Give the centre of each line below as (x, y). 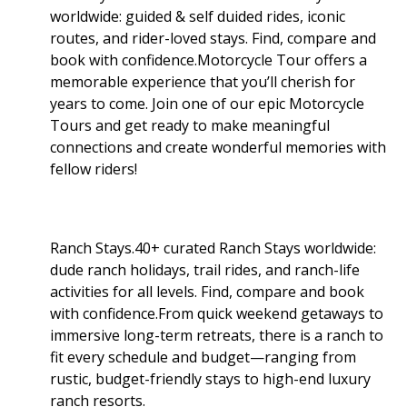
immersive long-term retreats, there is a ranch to (217, 335)
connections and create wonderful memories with (218, 147)
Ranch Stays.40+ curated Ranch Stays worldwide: (213, 248)
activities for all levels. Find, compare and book (207, 291)
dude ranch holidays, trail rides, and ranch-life (205, 269)
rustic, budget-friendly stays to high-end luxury (210, 378)
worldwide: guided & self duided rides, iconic (198, 16)
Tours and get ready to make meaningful (190, 125)
